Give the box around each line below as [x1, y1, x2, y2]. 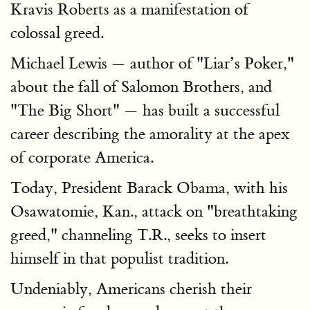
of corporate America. [10, 147, 154, 167]
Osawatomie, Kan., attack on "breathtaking [10, 201, 298, 221]
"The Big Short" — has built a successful [10, 100, 280, 120]
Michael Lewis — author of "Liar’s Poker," [10, 53, 294, 73]
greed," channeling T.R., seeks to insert [10, 225, 266, 245]
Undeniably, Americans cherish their [10, 279, 252, 299]
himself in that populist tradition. [10, 248, 228, 268]
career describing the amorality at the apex [10, 124, 290, 144]
